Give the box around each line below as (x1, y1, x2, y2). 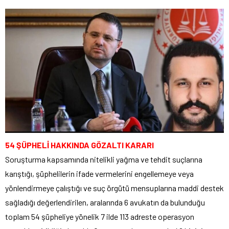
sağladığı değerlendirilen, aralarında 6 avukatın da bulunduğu (5, 197, 205, 207)
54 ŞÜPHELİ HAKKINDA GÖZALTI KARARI (5, 140, 154, 150)
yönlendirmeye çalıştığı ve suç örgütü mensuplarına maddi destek (5, 182, 224, 193)
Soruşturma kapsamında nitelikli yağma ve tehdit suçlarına (5, 154, 202, 164)
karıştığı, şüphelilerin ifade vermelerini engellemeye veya (5, 168, 194, 178)
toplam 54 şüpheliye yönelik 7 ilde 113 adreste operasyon (5, 211, 194, 221)
